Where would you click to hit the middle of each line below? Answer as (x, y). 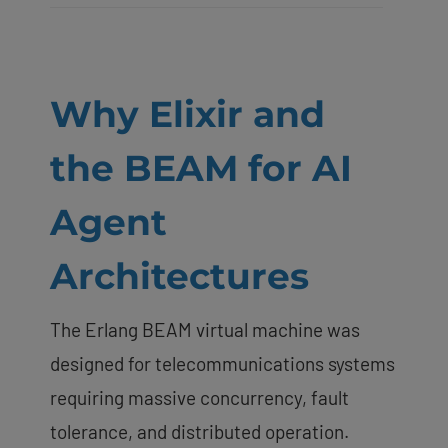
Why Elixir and (187, 113)
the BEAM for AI (201, 167)
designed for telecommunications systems (222, 363)
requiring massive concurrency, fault (199, 397)
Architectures (179, 275)
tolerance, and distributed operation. (199, 431)
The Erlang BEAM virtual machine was (205, 329)
